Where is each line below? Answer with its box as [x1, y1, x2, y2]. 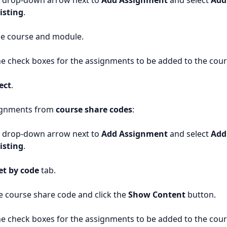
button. [185, 189, 216, 201]
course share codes [56, 104, 132, 116]
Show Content [128, 189, 185, 201]
